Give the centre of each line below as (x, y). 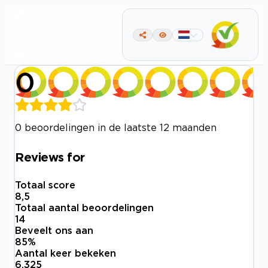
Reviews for (50, 156)
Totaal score (45, 185)
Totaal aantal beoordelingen (84, 208)
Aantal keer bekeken (66, 253)
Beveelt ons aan (54, 231)
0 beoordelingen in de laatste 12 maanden (116, 127)
